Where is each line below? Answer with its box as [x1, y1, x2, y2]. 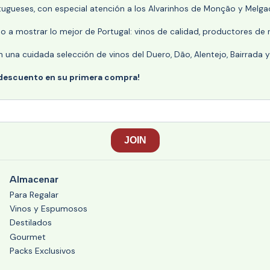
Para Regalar [10, 189, 58, 200]
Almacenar [10, 173, 58, 185]
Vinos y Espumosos [10, 203, 87, 215]
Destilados [10, 217, 52, 228]
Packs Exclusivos [10, 245, 75, 257]
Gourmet [10, 231, 46, 242]
